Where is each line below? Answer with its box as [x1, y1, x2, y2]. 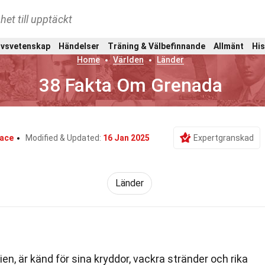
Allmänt [214, 41, 244, 51]
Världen [113, 55, 144, 64]
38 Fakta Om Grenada [38, 74, 222, 96]
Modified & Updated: [25, 133, 103, 143]
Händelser [58, 41, 99, 51]
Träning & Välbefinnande [107, 41, 205, 51]
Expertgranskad [193, 133, 254, 143]
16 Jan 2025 [103, 133, 150, 143]
